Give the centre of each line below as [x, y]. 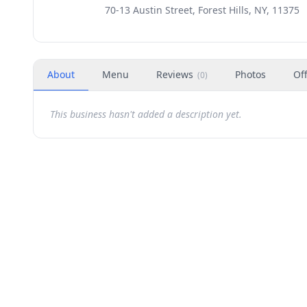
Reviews [175, 74]
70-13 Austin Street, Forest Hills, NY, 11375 [202, 10]
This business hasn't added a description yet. [146, 114]
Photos [250, 74]
